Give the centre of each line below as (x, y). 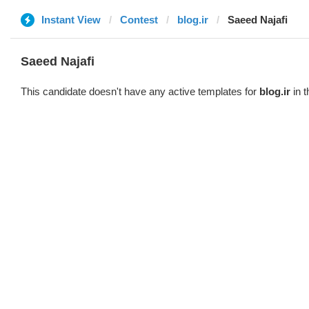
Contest (139, 20)
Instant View (71, 20)
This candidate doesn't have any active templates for (140, 91)
